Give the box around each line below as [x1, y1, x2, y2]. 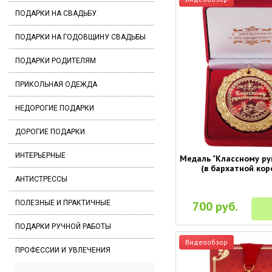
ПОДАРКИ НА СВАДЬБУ [15, 9, 97, 18]
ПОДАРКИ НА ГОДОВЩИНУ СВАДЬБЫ [15, 33, 146, 41]
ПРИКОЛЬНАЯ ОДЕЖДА [15, 80, 97, 89]
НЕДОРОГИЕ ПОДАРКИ [15, 104, 94, 112]
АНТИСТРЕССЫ [15, 175, 67, 183]
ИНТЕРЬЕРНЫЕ [15, 151, 66, 160]
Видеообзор [185, 237, 228, 246]
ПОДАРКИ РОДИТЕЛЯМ [15, 56, 96, 65]
